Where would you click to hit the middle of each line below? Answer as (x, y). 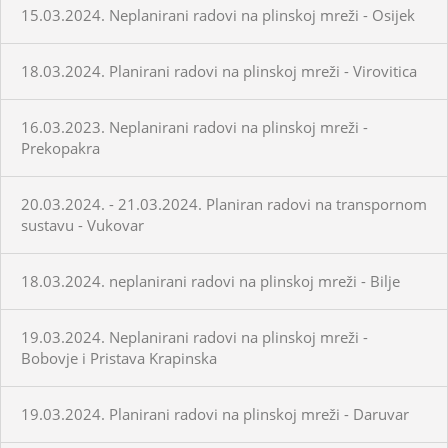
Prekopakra (60, 147)
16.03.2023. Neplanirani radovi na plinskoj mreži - (194, 126)
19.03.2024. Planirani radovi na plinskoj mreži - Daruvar (215, 413)
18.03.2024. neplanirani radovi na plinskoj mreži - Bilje (210, 280)
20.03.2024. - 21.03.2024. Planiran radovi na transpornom (224, 203)
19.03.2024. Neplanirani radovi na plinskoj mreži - (194, 336)
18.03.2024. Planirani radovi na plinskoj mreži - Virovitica (219, 70)
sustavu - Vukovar (82, 224)
